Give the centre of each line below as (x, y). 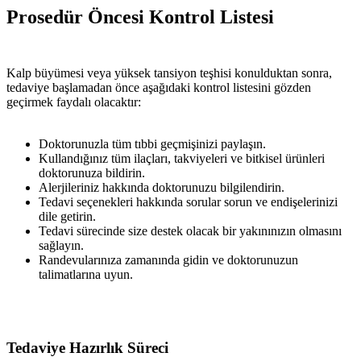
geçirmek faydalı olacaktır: (74, 102)
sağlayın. (61, 246)
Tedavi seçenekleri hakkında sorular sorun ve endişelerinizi (188, 202)
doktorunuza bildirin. (92, 173)
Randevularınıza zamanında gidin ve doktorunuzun (168, 260)
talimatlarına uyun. (86, 275)
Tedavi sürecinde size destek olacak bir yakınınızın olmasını (190, 231)
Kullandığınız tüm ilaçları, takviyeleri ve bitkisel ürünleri (182, 159)
